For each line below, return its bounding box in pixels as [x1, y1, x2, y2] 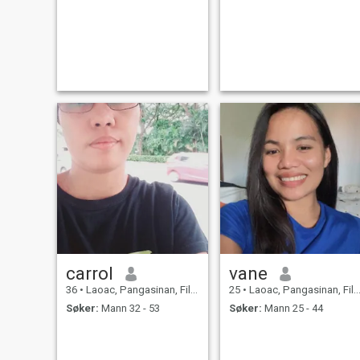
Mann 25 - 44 [261, 301, 323, 314]
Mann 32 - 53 [98, 301, 160, 314]
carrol [65, 263, 113, 284]
